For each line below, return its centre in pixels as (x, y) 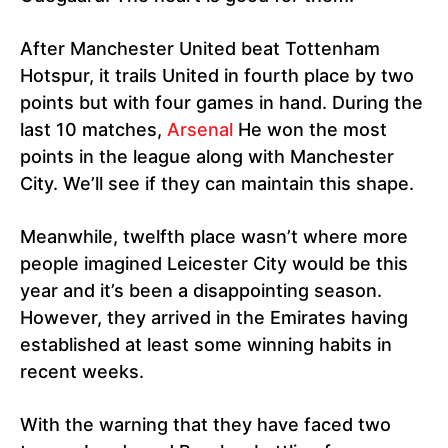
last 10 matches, (93, 130)
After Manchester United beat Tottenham (200, 49)
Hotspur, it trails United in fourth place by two (217, 76)
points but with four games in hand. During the (221, 103)
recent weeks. (82, 372)
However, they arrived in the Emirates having (214, 318)
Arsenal (200, 130)
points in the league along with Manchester (207, 157)
